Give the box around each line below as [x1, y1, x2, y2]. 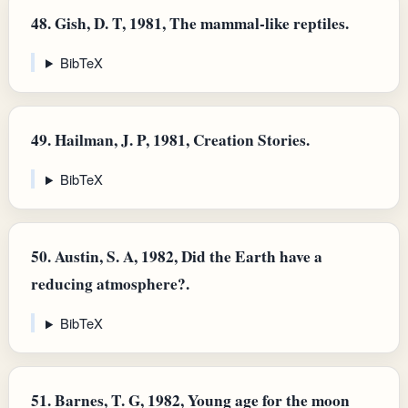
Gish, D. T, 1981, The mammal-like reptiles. [51, 11, 349, 35]
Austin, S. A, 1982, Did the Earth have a [51, 245, 322, 269]
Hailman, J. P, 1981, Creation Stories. [51, 127, 310, 151]
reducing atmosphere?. [31, 272, 189, 296]
